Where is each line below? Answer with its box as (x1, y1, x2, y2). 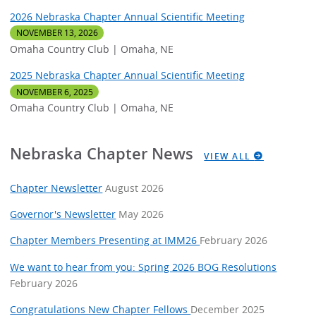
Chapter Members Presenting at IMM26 (10, 233, 200, 248)
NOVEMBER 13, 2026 (16, 27, 98, 39)
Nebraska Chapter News (10, 142, 198, 164)
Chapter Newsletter (10, 181, 103, 195)
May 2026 (119, 207, 164, 221)
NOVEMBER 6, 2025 (16, 86, 93, 98)
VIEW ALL (204, 150, 255, 162)
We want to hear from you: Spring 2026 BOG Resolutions (10, 260, 277, 274)
